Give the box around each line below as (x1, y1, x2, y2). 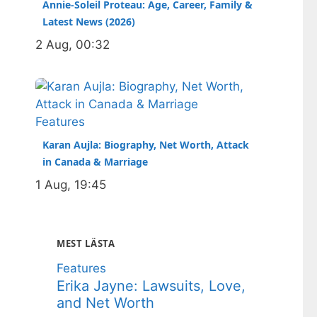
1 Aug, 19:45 (35, 178, 106, 192)
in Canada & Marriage (42, 155, 148, 168)
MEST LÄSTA (57, 237, 115, 250)
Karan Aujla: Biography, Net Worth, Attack (42, 138, 249, 151)
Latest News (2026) (42, 15, 135, 28)
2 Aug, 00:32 (35, 38, 110, 52)
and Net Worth (57, 294, 154, 311)
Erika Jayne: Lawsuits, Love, (57, 277, 246, 294)
